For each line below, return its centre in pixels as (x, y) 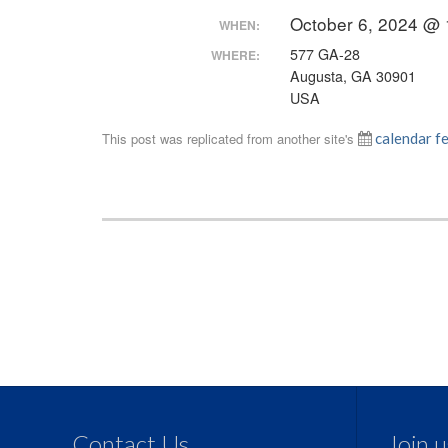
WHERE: (235, 54)
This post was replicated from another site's (230, 138)
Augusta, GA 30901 (353, 75)
